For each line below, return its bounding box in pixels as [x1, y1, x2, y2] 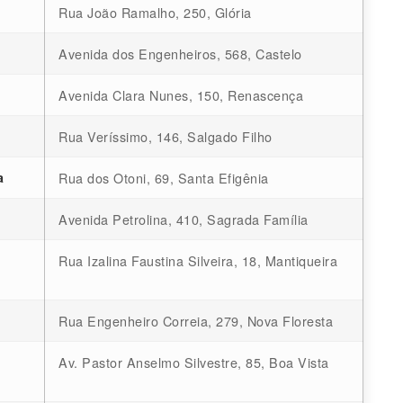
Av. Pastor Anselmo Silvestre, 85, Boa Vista [58, 353, 329, 372]
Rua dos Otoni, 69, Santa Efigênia [58, 168, 269, 188]
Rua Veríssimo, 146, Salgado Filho [58, 127, 273, 147]
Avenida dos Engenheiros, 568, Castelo [58, 44, 302, 64]
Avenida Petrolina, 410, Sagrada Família [58, 210, 309, 229]
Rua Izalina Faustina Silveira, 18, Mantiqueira [58, 251, 337, 271]
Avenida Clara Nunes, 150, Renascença [58, 85, 303, 105]
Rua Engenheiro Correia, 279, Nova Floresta [58, 311, 333, 331]
